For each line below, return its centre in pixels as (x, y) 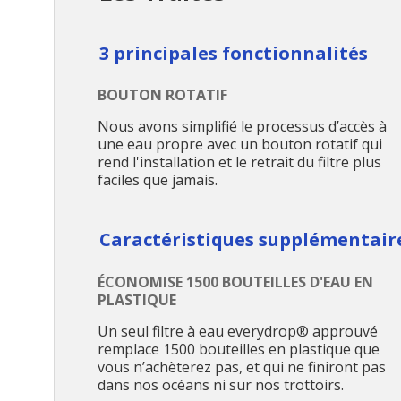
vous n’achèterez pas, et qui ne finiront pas (242, 367)
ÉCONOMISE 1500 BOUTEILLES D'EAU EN (235, 282)
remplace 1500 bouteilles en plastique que (239, 349)
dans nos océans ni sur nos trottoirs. (221, 384)
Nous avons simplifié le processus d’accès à (242, 127)
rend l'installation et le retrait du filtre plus (239, 162)
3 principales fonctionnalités (234, 53)
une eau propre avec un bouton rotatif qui (240, 145)
